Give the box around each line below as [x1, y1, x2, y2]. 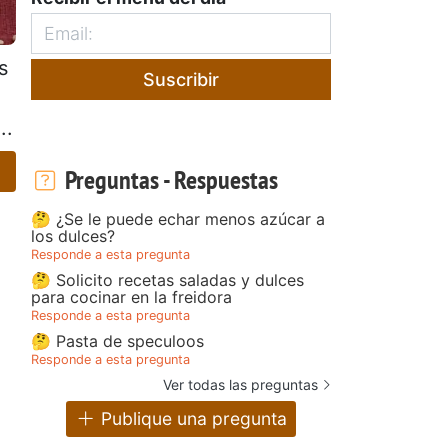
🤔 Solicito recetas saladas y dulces [31, 269, 304, 290]
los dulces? [31, 225, 115, 246]
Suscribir [143, 68, 219, 90]
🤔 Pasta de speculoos [31, 330, 204, 351]
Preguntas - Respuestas [59, 162, 278, 196]
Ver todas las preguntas [163, 375, 318, 393]
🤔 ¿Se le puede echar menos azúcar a [31, 208, 325, 229]
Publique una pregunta [96, 408, 288, 430]
